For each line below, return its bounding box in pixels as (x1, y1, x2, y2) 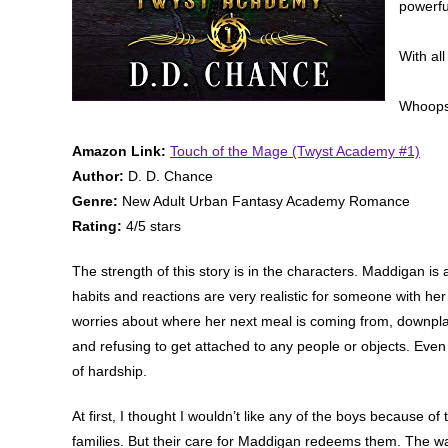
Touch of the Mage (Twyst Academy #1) (170, 142, 420, 159)
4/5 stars (122, 217, 181, 234)
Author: (72, 167, 124, 184)
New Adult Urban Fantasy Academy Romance (118, 192, 410, 209)
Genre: (72, 192, 118, 209)
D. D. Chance (124, 167, 213, 184)
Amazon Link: (72, 142, 166, 159)
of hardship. (72, 362, 147, 379)
